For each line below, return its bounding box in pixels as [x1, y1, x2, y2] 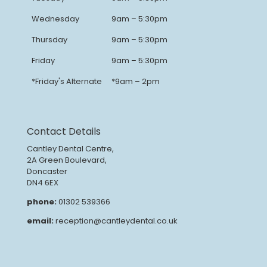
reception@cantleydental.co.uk [55, 215, 178, 226]
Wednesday [31, 13, 79, 24]
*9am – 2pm [111, 75, 160, 87]
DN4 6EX [26, 176, 58, 188]
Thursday [31, 33, 67, 45]
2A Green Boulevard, [26, 154, 107, 166]
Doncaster [26, 165, 67, 177]
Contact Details [26, 124, 101, 138]
